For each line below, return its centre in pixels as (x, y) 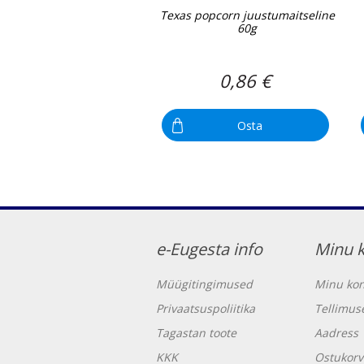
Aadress (336, 333)
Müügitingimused (204, 284)
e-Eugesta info (209, 249)
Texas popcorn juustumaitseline (247, 15)
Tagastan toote (196, 333)
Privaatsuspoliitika (206, 309)
